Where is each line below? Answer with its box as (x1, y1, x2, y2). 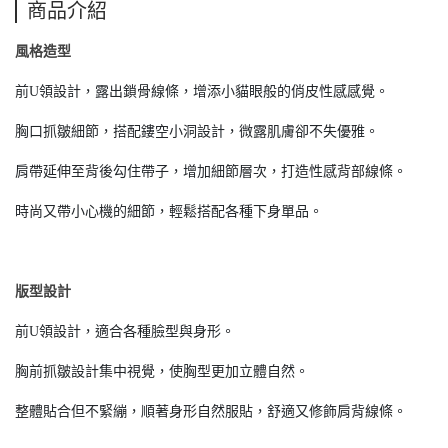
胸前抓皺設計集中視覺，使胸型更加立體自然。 (15, 364, 309, 379)
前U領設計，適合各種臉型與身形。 (15, 324, 235, 339)
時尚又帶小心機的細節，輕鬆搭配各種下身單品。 (15, 204, 323, 219)
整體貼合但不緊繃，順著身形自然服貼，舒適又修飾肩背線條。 (15, 404, 407, 419)
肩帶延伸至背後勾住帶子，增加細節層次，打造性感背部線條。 (15, 164, 407, 179)
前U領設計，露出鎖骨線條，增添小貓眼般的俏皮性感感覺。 (15, 84, 389, 99)
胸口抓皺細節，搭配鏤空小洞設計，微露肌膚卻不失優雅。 (15, 124, 379, 139)
